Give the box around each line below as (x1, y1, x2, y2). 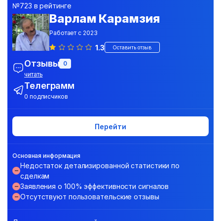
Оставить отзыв (112, 44, 152, 50)
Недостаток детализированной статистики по (20, 161, 180, 170)
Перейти (95, 122, 126, 131)
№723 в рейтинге (12, 1, 72, 10)
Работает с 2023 (49, 29, 98, 37)
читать (24, 71, 43, 78)
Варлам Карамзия (49, 11, 160, 26)
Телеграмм (24, 80, 75, 91)
